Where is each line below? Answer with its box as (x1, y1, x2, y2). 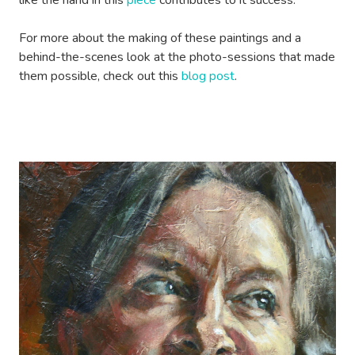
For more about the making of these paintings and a (19, 29, 301, 48)
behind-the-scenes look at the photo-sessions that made (19, 48, 335, 67)
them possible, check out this (19, 67, 181, 86)
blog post (181, 67, 235, 86)
